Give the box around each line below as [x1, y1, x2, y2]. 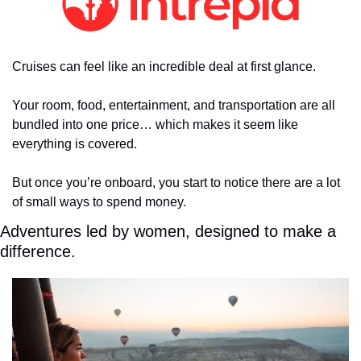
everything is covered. [12, 137, 137, 151]
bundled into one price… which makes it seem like [12, 118, 298, 132]
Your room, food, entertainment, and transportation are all [12, 98, 335, 113]
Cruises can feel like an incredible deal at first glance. [12, 60, 316, 74]
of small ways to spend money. [12, 195, 186, 210]
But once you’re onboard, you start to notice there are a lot [12, 176, 340, 190]
